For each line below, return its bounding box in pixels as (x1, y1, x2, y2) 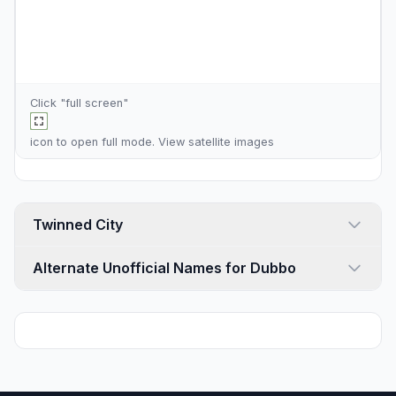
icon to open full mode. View (30, 135, 188, 148)
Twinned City (95, 216, 123, 233)
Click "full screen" (30, 96, 128, 110)
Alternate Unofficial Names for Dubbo (33, 259, 296, 277)
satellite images (188, 135, 274, 148)
